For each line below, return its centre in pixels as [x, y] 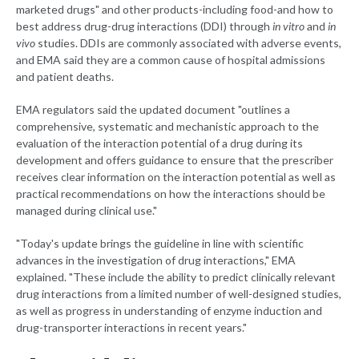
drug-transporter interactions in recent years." [131, 328]
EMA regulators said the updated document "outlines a [153, 110]
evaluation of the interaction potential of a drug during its [159, 143]
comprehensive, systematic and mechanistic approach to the [167, 127]
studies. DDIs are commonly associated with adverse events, [188, 43]
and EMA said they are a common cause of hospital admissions [171, 60]
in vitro [288, 26]
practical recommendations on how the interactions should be [171, 194]
